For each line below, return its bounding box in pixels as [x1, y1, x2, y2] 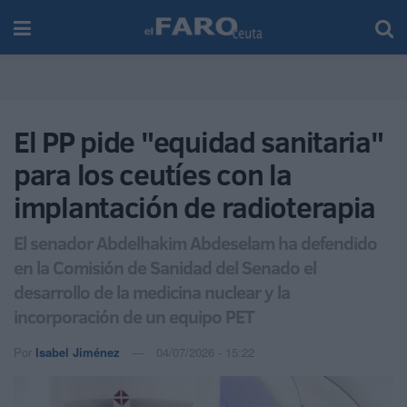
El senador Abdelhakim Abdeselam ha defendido [14, 229, 377, 255]
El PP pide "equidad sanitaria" [14, 122, 383, 162]
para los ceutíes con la [14, 154, 292, 194]
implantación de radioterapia [14, 187, 376, 227]
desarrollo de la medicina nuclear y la [14, 278, 290, 304]
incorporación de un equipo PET [14, 303, 254, 329]
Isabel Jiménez [35, 342, 120, 361]
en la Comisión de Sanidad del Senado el [14, 253, 316, 280]
